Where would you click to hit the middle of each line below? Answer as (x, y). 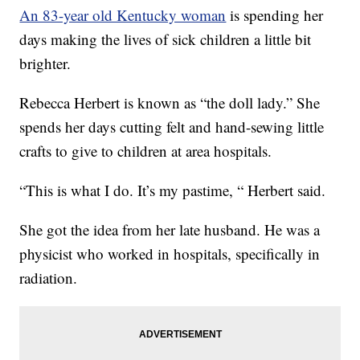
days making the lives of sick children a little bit (166, 39)
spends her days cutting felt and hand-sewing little (172, 127)
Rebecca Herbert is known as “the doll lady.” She (170, 103)
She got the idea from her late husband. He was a (170, 230)
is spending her (277, 15)
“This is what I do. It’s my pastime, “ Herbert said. (173, 190)
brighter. (45, 63)
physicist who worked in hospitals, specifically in (170, 254)
